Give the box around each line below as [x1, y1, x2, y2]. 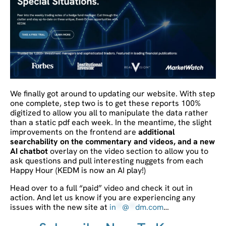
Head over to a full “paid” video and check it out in [10, 182, 193, 193]
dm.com [135, 201, 163, 212]
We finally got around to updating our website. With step [10, 88, 215, 99]
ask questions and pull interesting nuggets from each [10, 155, 203, 166]
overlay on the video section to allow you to [50, 145, 208, 156]
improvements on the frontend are [10, 126, 138, 137]
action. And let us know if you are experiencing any [10, 192, 195, 203]
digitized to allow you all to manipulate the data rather [10, 107, 208, 118]
